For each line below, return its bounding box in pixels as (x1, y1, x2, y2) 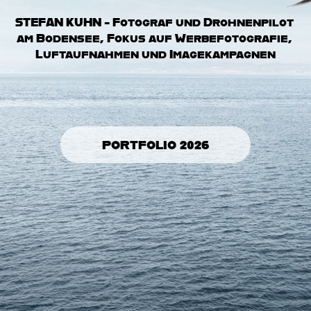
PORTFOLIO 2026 (102, 137, 209, 151)
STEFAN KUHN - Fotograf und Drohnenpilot (15, 15, 294, 28)
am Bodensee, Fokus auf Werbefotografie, (16, 31, 292, 44)
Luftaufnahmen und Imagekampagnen (35, 47, 276, 60)
